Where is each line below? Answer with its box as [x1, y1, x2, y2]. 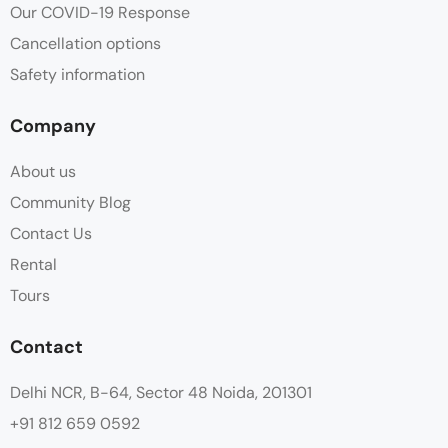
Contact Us [10, 223, 92, 244]
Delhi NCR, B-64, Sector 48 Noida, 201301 [10, 382, 312, 403]
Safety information [10, 64, 145, 85]
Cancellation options [10, 33, 161, 54]
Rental [10, 254, 57, 275]
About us [10, 161, 76, 182]
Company [10, 114, 96, 138]
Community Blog [10, 192, 131, 213]
